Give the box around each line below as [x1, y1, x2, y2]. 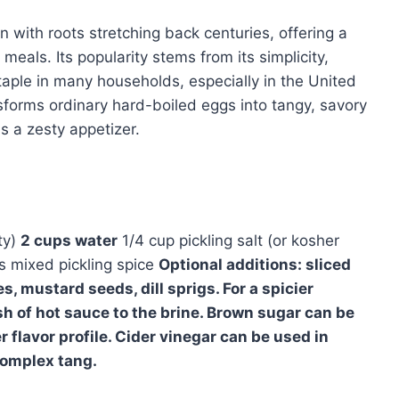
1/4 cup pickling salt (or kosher [118, 231, 339, 249]
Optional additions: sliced [159, 255, 351, 273]
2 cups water [20, 231, 118, 249]
